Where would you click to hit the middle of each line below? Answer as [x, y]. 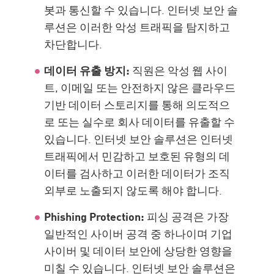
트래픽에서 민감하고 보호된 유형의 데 [137, 156]
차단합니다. [73, 44]
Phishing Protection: [94, 216]
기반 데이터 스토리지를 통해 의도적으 [137, 104]
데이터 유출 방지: [87, 70]
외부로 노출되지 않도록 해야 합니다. [133, 190]
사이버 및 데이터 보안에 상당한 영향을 [139, 250]
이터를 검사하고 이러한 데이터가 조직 [137, 173]
